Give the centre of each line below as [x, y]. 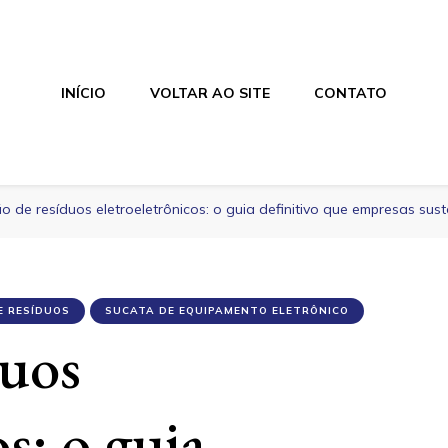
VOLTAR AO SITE [209, 92]
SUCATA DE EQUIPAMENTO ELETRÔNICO [227, 311]
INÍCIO [83, 92]
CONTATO [350, 92]
